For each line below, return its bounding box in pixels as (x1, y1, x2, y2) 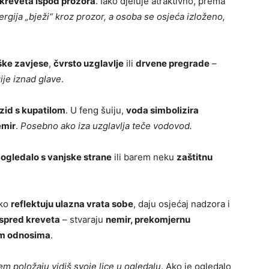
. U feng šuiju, (65, 104, 126, 116)
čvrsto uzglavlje (53, 58, 124, 70)
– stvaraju (60, 214, 106, 226)
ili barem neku (112, 151, 177, 163)
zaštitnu (177, 151, 213, 163)
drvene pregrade (136, 58, 210, 70)
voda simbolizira (126, 104, 199, 116)
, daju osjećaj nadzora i (133, 198, 230, 210)
